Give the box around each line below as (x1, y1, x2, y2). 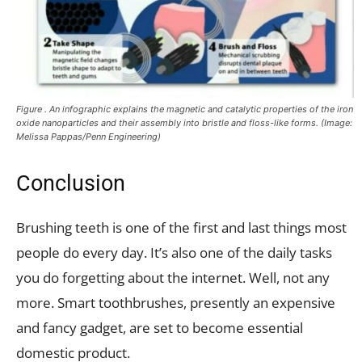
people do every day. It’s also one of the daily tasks (16, 242, 332, 262)
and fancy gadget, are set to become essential (16, 318, 303, 337)
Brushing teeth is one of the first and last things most (16, 217, 347, 237)
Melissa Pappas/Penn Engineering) (16, 130, 161, 142)
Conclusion (16, 170, 125, 196)
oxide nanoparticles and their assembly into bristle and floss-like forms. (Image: (16, 116, 352, 128)
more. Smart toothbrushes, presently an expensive (16, 293, 335, 312)
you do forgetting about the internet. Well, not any (16, 267, 330, 287)
